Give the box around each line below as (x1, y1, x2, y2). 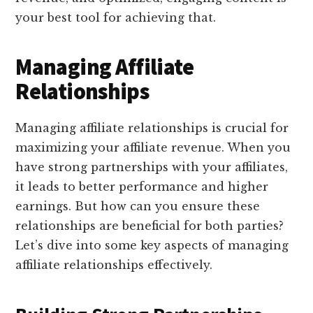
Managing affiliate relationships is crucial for (15, 121, 289, 136)
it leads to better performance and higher (15, 180, 269, 194)
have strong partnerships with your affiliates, (15, 160, 289, 175)
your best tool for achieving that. (15, 10, 217, 25)
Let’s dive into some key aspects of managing (15, 238, 289, 253)
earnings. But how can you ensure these (15, 199, 261, 214)
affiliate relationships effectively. (15, 258, 213, 272)
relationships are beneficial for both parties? (15, 219, 284, 233)
